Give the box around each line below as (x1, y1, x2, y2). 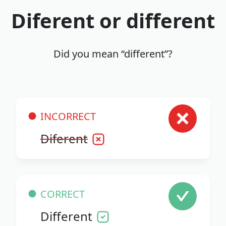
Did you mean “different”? (53, 46, 173, 61)
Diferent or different (11, 6, 215, 34)
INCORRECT (40, 109, 96, 123)
